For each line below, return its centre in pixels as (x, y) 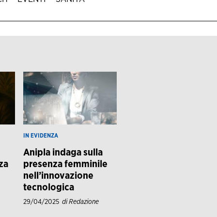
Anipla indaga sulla (63, 152)
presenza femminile (65, 164)
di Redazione (80, 202)
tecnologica (48, 187)
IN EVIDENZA (40, 135)
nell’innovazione (58, 176)
